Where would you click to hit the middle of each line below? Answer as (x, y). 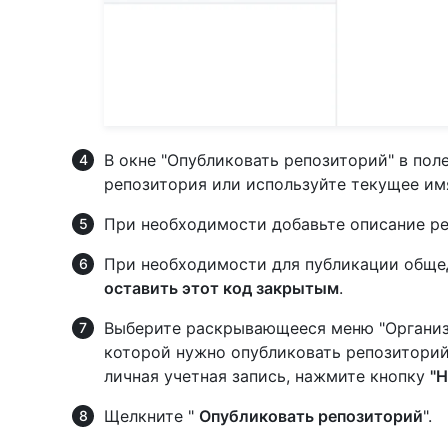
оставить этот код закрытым (221, 287)
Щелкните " (151, 415)
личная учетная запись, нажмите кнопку (267, 375)
